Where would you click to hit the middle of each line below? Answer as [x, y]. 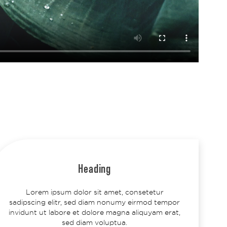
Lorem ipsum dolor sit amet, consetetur [94, 192]
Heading [94, 170]
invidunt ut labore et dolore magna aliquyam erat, [95, 212]
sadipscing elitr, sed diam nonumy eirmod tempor [95, 202]
